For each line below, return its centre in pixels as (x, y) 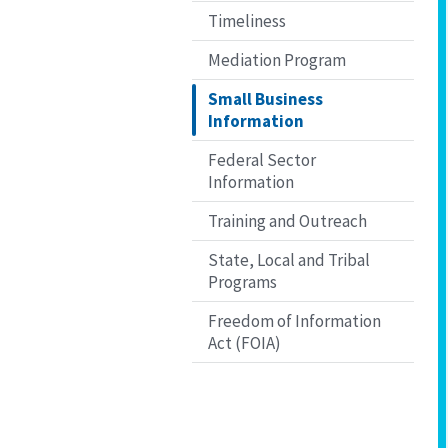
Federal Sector (262, 159)
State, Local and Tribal (289, 259)
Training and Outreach (287, 220)
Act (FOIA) (244, 342)
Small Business (265, 98)
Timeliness (247, 20)
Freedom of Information (294, 320)
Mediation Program (277, 59)
